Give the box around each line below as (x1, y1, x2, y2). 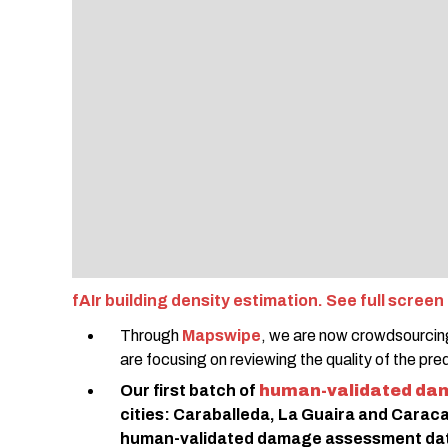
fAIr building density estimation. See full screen (72, 292, 444, 310)
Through (120, 327, 182, 345)
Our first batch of (120, 382, 256, 400)
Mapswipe (182, 327, 261, 345)
